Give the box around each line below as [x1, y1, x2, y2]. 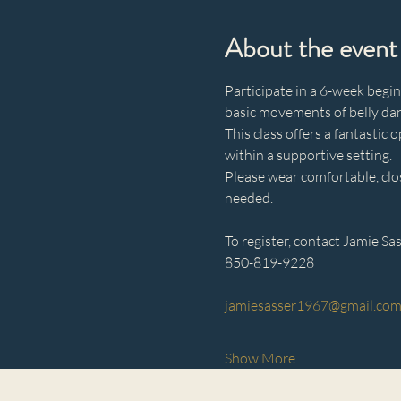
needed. [224, 189, 273, 207]
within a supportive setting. [224, 146, 392, 164]
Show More [224, 349, 295, 367]
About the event [224, 30, 397, 67]
